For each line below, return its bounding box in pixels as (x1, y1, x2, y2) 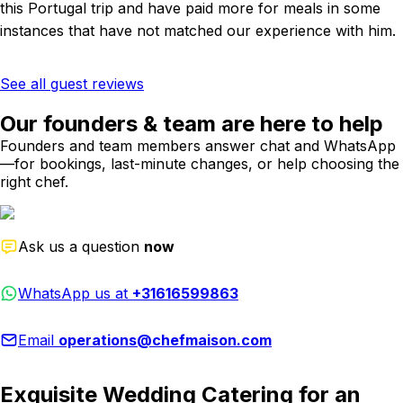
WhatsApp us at (18, 283, 132, 302)
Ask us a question (18, 237, 144, 255)
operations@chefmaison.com (58, 330, 272, 349)
